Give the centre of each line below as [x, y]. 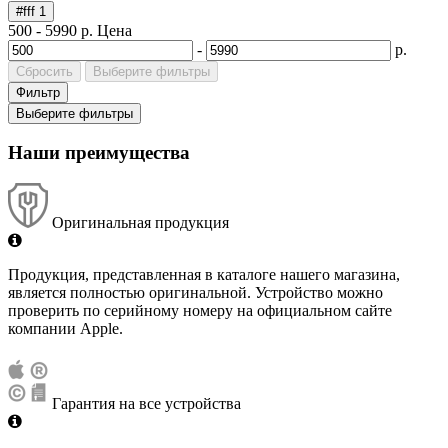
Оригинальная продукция [140, 223]
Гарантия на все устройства [144, 404]
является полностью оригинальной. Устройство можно [195, 293]
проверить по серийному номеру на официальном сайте [200, 311]
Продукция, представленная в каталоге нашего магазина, [204, 275]
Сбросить [44, 71]
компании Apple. [65, 329]
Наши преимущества [99, 153]
